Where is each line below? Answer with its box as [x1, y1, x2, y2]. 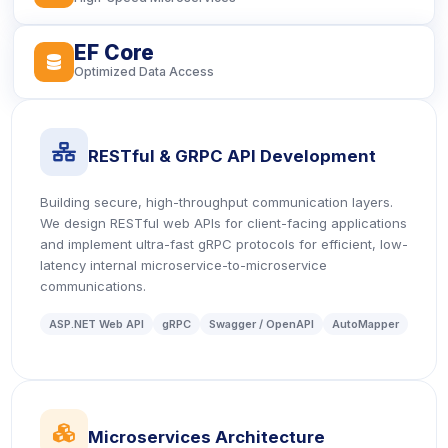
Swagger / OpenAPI [209, 317, 314, 331]
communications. [40, 278, 146, 294]
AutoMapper [332, 317, 399, 331]
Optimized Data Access [74, 64, 214, 79]
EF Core [74, 40, 154, 65]
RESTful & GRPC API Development [88, 146, 376, 166]
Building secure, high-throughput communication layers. [40, 194, 393, 210]
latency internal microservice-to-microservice [40, 257, 327, 273]
